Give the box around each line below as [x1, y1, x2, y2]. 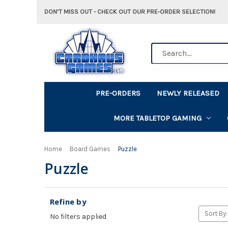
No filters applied [49, 212, 106, 221]
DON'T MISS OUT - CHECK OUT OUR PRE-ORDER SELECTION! [44, 8, 215, 15]
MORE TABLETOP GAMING [113, 113, 202, 123]
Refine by [49, 196, 87, 207]
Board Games [69, 145, 110, 153]
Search [151, 43, 175, 52]
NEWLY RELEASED [157, 88, 220, 98]
